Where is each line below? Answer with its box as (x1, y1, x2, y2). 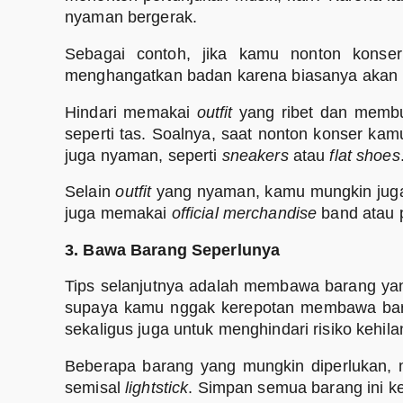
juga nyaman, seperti (65, 146, 222, 165)
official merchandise (171, 204, 318, 223)
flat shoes (329, 146, 400, 165)
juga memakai (65, 204, 172, 223)
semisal (65, 379, 125, 398)
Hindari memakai (65, 103, 197, 121)
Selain (65, 183, 116, 201)
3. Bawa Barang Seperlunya (65, 240, 281, 259)
